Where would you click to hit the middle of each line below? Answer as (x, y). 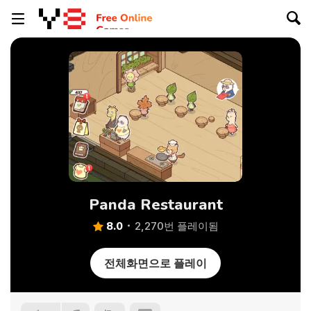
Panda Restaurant (155, 205)
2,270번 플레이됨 (176, 226)
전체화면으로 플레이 (155, 263)
